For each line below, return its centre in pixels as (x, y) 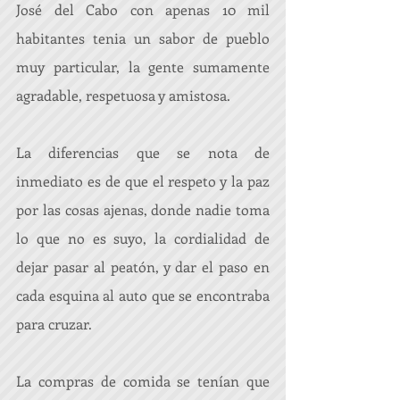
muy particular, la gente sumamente (143, 67)
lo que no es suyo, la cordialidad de (143, 238)
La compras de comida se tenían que (143, 381)
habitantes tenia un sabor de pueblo (143, 38)
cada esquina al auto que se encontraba (143, 295)
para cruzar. (54, 324)
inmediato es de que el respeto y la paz (143, 181)
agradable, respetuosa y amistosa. (123, 95)
